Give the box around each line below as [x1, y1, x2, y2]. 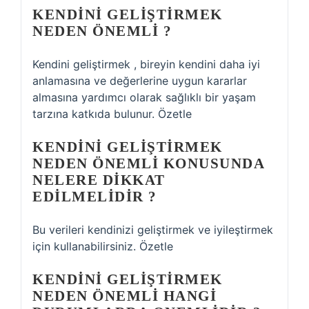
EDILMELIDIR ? [32, 188, 157, 205]
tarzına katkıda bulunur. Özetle [32, 107, 192, 121]
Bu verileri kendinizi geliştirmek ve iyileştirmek [32, 223, 273, 237]
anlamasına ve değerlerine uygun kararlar [32, 74, 247, 88]
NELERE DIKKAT [32, 172, 166, 188]
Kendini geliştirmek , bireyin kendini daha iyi [32, 57, 260, 71]
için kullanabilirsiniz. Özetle [32, 239, 173, 253]
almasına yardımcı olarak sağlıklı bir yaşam [32, 90, 256, 104]
